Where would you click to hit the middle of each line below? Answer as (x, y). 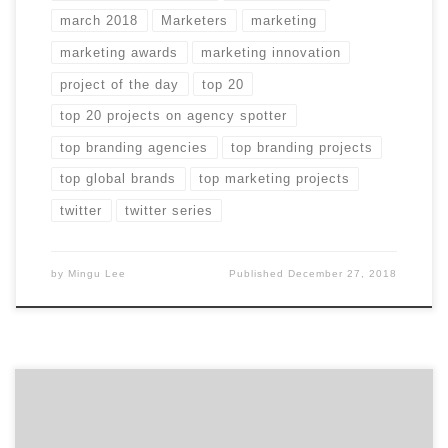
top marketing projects (275, 179)
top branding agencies (134, 147)
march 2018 (99, 21)
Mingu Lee (96, 273)
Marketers (195, 21)
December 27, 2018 (343, 273)
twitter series (169, 211)
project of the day (120, 84)
